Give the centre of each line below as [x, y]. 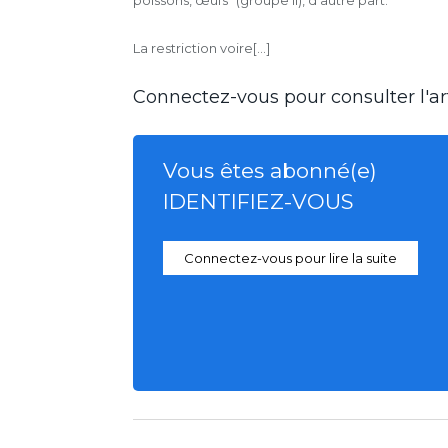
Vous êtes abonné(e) [270, 170]
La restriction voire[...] [201, 47]
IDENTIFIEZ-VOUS [258, 201]
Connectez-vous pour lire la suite [290, 257]
